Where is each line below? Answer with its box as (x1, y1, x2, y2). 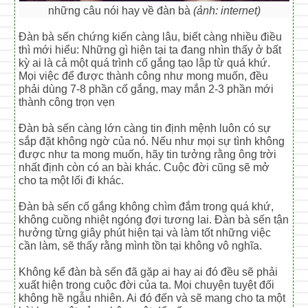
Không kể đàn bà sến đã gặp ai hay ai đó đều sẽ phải (19, 265, 278, 278)
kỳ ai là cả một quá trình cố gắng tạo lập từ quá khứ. (19, 56, 271, 69)
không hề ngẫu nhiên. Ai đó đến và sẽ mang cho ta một (19, 291, 286, 304)
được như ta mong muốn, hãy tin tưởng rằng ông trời (19, 148, 277, 160)
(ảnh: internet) (192, 4, 261, 16)
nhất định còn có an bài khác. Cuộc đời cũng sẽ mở (19, 161, 270, 173)
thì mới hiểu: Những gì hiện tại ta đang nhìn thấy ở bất (19, 43, 282, 56)
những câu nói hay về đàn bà (47, 4, 193, 16)
